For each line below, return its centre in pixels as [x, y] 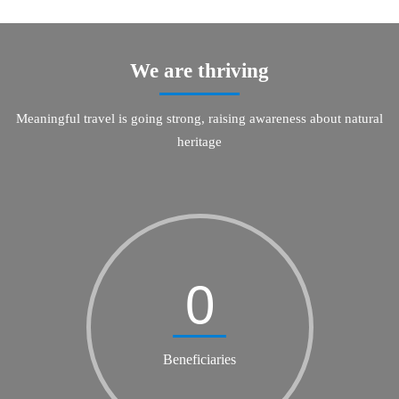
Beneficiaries [199, 360]
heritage [199, 142]
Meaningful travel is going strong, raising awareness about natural [199, 119]
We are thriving [199, 71]
